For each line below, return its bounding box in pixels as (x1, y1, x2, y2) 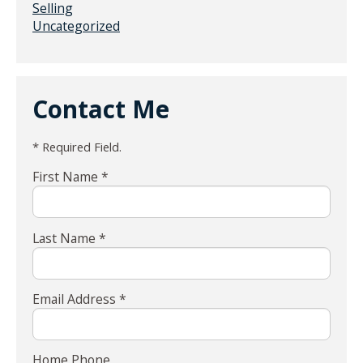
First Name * (32, 168, 109, 186)
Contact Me (32, 92, 169, 126)
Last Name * (32, 228, 106, 247)
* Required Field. (32, 139, 122, 156)
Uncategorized (32, 17, 120, 36)
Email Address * (32, 289, 126, 308)
